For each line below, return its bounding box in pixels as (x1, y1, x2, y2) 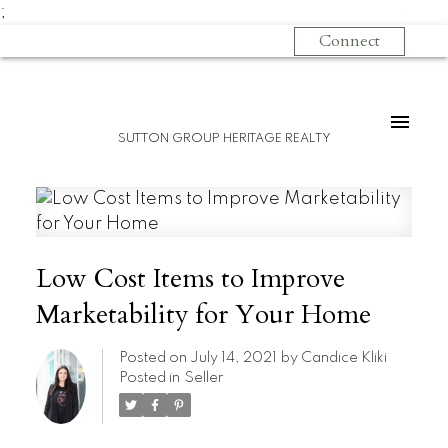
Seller (183, 370, 223, 385)
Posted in (118, 370, 180, 385)
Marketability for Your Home (35, 296, 371, 333)
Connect (318, 30, 380, 53)
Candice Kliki (300, 350, 387, 365)
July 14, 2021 (189, 350, 277, 365)
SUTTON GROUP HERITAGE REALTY (117, 132, 331, 145)
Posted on (118, 350, 190, 365)
